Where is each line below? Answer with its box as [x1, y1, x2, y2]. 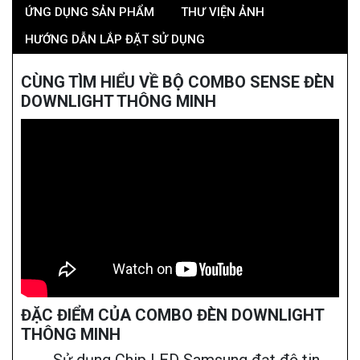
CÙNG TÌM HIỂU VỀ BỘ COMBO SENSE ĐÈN [21, 72, 334, 92]
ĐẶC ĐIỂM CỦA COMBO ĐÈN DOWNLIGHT [21, 305, 324, 325]
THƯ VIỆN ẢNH [181, 5, 264, 20]
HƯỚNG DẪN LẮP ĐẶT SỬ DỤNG [25, 32, 205, 47]
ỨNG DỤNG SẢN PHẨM [25, 5, 154, 20]
